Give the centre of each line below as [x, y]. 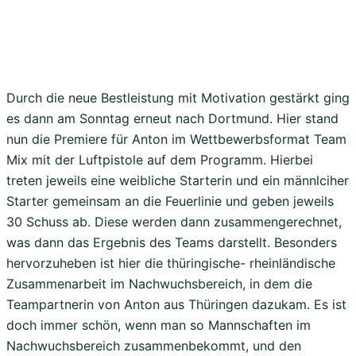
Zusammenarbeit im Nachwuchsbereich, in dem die [159, 283]
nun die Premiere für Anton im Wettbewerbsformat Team [176, 139]
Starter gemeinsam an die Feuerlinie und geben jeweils [170, 201]
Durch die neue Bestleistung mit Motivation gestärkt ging [178, 97]
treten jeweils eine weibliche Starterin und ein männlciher [178, 180]
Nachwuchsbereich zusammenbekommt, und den [154, 345]
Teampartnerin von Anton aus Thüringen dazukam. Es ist [176, 304]
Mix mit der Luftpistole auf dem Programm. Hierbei [160, 159]
